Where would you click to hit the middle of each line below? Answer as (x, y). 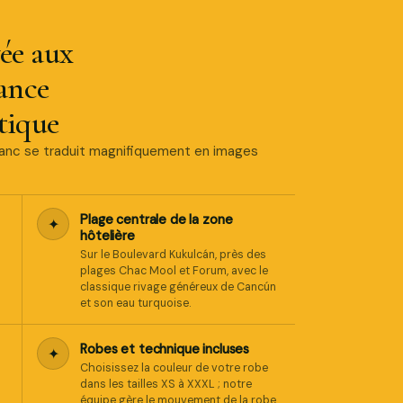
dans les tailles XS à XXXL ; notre (166, 384)
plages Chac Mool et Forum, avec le (175, 271)
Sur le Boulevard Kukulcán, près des (174, 255)
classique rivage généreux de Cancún (179, 287)
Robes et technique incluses (165, 349)
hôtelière (107, 236)
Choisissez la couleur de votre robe (175, 368)
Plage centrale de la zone (157, 219)
